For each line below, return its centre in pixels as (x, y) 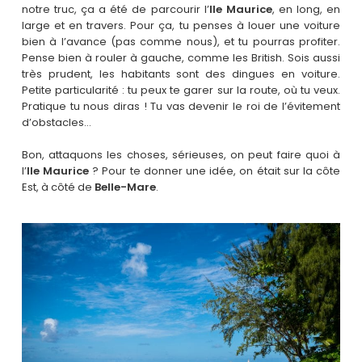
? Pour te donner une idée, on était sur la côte (215, 170)
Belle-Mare (125, 187)
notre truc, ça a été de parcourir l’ (115, 10)
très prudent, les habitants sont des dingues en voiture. (181, 74)
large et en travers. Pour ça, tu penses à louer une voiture (181, 26)
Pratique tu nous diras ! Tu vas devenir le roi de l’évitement (181, 107)
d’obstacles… (56, 123)
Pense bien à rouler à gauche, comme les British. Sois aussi (181, 58)
